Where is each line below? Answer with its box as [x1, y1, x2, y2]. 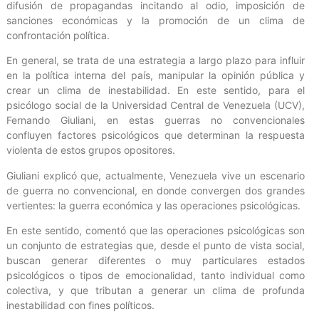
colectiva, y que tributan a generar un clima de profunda [6, 284, 305, 297]
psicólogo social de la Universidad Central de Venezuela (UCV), [6, 99, 305, 112]
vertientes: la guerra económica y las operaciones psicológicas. [6, 199, 300, 211]
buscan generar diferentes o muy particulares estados [6, 254, 305, 267]
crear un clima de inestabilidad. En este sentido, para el [6, 84, 305, 97]
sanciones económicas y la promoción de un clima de [6, 14, 305, 27]
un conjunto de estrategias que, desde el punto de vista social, [6, 239, 305, 252]
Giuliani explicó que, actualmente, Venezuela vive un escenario [6, 169, 305, 182]
